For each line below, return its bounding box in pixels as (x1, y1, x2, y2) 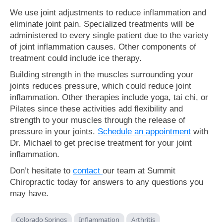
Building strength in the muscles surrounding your (10, 69, 193, 79)
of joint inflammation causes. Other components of (10, 42, 196, 52)
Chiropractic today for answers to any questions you (10, 177, 203, 187)
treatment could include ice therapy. (10, 53, 142, 63)
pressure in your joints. (10, 126, 98, 136)
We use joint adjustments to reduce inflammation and (10, 7, 206, 17)
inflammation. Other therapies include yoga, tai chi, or (10, 92, 208, 102)
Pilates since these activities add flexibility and (10, 104, 183, 113)
